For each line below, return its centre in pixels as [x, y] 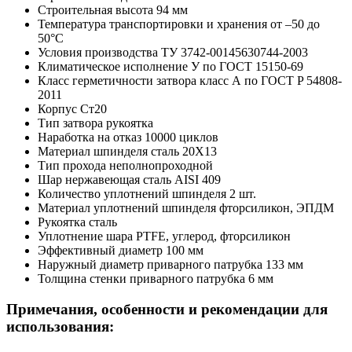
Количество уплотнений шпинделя [132, 194]
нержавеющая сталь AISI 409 [143, 180]
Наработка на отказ [90, 137]
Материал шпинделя [93, 152]
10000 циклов [181, 137]
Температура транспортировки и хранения [152, 24]
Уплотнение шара [85, 236]
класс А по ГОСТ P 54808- [271, 81]
